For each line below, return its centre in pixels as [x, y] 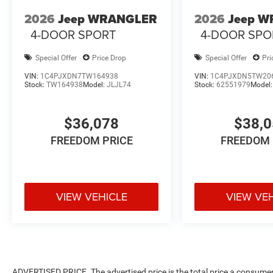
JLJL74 [119, 85]
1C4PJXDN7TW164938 [79, 76]
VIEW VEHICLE [91, 197]
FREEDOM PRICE [91, 141]
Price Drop [109, 58]
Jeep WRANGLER [108, 19]
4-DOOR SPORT [73, 34]
